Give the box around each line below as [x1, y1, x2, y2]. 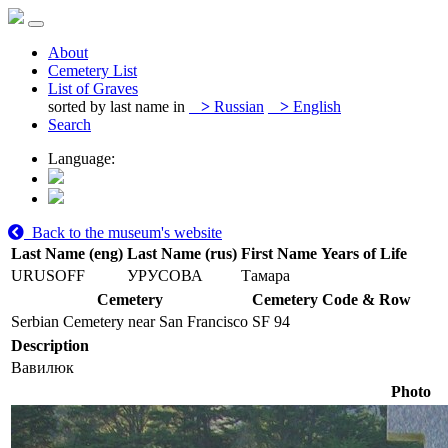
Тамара [241, 267, 290, 284]
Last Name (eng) [11, 245, 123, 262]
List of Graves [48, 80, 138, 97]
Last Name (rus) [127, 245, 237, 262]
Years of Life [321, 245, 407, 262]
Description [11, 337, 89, 354]
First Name [241, 245, 317, 262]
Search [48, 116, 91, 133]
